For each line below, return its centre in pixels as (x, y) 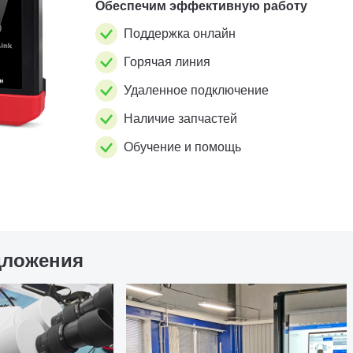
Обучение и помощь (183, 147)
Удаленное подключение (197, 90)
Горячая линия (167, 62)
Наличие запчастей (181, 119)
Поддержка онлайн (180, 33)
